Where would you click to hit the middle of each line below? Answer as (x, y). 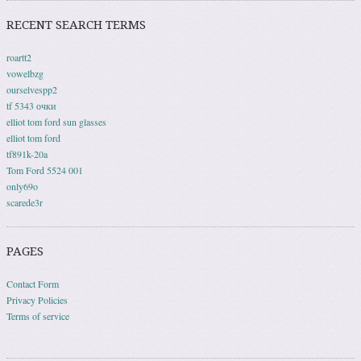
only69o (22, 187)
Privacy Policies (37, 300)
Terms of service (38, 316)
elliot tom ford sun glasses (56, 122)
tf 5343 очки (31, 106)
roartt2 (19, 58)
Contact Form (33, 284)
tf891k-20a (27, 154)
